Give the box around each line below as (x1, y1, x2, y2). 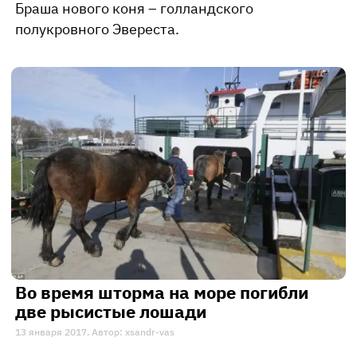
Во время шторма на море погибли (15, 280, 308, 304)
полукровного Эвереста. (15, 20, 179, 39)
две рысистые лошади (15, 299, 206, 323)
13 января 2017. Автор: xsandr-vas (15, 325, 175, 338)
